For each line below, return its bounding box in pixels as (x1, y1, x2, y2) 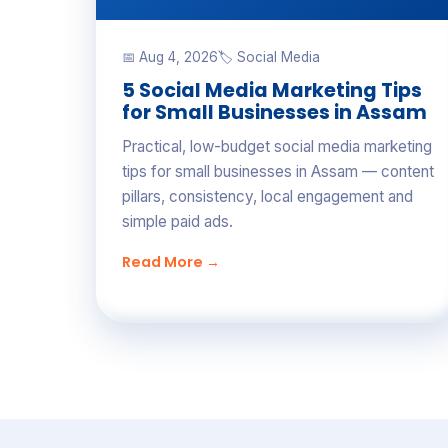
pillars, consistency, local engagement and (122, 187, 413, 206)
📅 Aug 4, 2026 (122, 49, 218, 65)
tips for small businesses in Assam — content (122, 162, 434, 181)
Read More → (122, 252, 220, 272)
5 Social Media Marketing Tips (122, 77, 422, 104)
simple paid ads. (122, 212, 233, 231)
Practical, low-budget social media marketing (122, 137, 432, 156)
